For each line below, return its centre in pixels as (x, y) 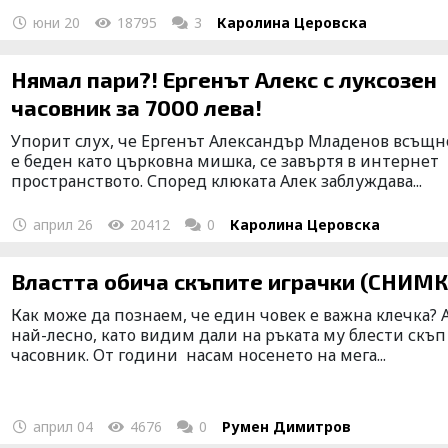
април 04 (61, 426)
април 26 (61, 224)
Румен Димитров (287, 426)
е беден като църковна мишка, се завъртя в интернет (225, 160)
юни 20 (55, 22)
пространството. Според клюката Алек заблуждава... (217, 180)
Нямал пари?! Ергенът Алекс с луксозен (224, 78)
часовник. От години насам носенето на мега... (199, 354)
